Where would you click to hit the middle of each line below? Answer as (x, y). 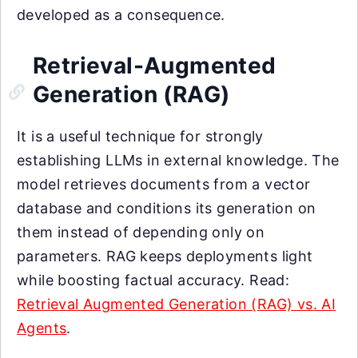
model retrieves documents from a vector (164, 184)
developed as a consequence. (121, 14)
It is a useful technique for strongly (140, 136)
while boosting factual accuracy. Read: (153, 280)
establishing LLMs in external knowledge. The (178, 160)
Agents (42, 328)
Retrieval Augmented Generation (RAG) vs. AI (177, 304)
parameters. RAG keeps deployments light (165, 256)
